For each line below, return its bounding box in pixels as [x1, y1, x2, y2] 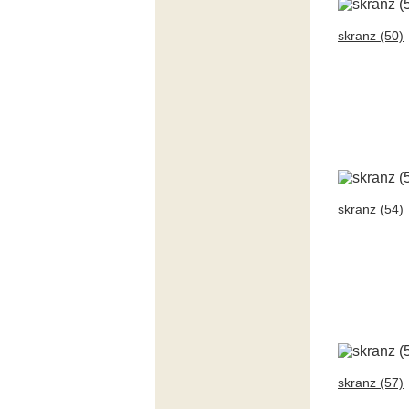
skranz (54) [338, 202, 404, 216]
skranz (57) [338, 375, 404, 390]
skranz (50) [338, 28, 404, 43]
